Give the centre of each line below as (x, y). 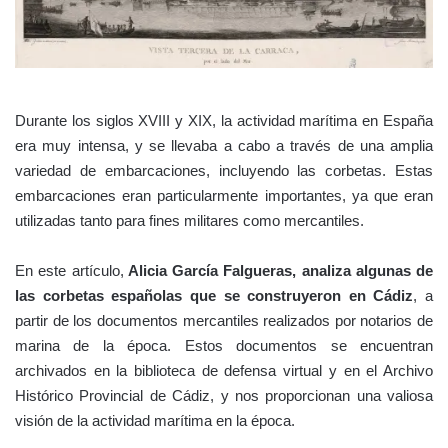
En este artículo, (69, 270)
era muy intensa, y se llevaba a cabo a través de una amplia (224, 145)
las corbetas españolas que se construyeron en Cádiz (214, 295)
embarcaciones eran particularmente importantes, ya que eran (224, 195)
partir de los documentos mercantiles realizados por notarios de (224, 320)
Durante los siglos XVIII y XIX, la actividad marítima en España (224, 120)
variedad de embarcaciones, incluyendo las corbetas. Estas (224, 170)
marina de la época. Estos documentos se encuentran (224, 345)
